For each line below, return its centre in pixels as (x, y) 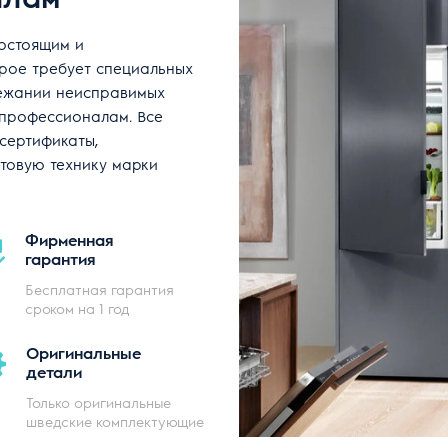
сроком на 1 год (77, 307)
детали (54, 371)
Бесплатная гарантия (99, 288)
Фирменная (69, 239)
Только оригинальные (98, 401)
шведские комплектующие (115, 420)
